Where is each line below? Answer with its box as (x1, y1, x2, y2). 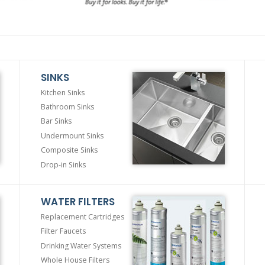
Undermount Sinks (41, 130, 104, 141)
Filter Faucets (41, 226, 86, 237)
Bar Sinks (41, 116, 72, 127)
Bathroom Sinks (41, 102, 94, 112)
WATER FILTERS (41, 195, 115, 209)
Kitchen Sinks (41, 87, 85, 98)
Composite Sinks (41, 145, 98, 156)
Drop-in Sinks (41, 159, 86, 170)
